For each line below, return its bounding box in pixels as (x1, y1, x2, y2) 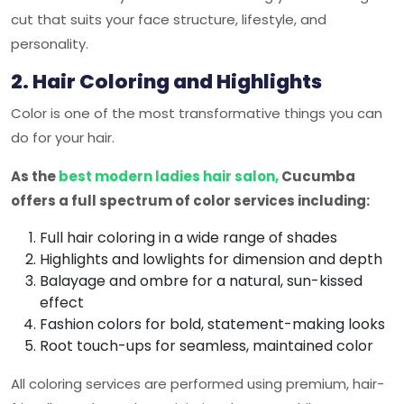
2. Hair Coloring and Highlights (11, 68, 322, 96)
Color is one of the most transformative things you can (11, 104, 382, 123)
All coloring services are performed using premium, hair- (11, 374, 384, 393)
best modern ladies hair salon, (59, 167, 279, 186)
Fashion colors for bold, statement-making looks (40, 314, 385, 335)
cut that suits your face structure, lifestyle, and (11, 10, 326, 29)
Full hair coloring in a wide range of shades (40, 227, 337, 248)
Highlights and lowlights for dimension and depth (40, 249, 382, 270)
